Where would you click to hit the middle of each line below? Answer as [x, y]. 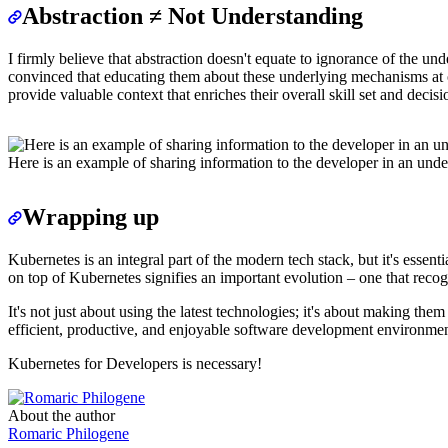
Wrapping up [90, 217]
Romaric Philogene [68, 434]
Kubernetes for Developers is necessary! [135, 364]
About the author [61, 416]
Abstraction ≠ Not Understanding [192, 16]
